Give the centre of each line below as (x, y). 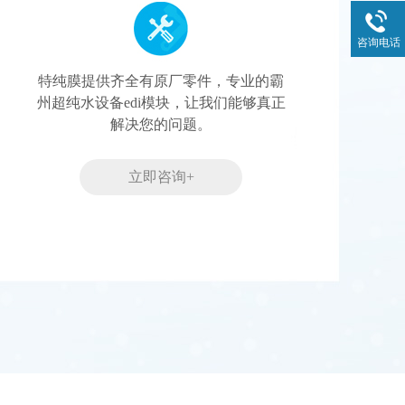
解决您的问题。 (161, 125)
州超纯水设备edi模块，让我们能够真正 (161, 103)
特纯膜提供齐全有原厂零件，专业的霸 (161, 81)
